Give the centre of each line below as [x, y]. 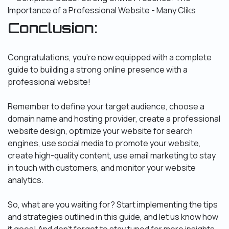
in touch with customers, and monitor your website [102, 168]
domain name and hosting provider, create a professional [114, 119]
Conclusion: [53, 28]
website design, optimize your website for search [100, 131]
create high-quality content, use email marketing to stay [112, 156]
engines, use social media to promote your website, [104, 143]
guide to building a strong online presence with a [98, 70]
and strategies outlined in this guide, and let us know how [113, 217]
